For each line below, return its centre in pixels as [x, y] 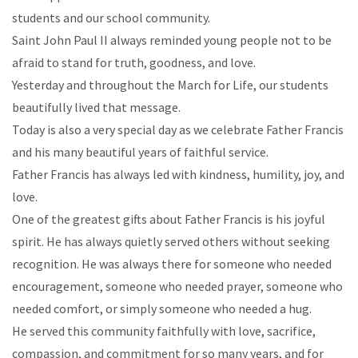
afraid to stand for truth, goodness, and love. [134, 62]
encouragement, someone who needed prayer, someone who [177, 286]
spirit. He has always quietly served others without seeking [171, 241]
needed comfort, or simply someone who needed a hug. [162, 308]
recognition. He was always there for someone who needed [172, 264]
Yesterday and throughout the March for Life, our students [170, 85]
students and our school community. [111, 18]
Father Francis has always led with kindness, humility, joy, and [178, 174]
